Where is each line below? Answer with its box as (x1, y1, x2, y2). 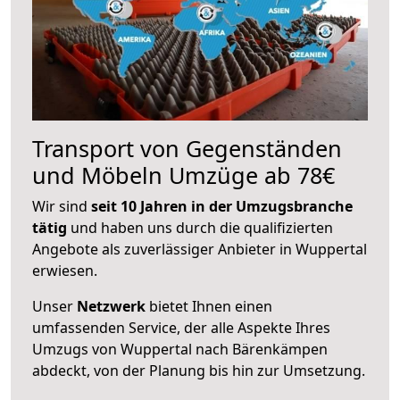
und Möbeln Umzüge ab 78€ (32, 159, 335, 190)
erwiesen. (32, 260, 97, 280)
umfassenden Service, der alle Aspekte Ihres (32, 317, 330, 337)
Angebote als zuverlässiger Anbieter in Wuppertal (32, 238, 367, 259)
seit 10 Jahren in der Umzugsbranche (91, 196, 353, 216)
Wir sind (32, 196, 91, 216)
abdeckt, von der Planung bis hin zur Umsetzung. (32, 360, 365, 380)
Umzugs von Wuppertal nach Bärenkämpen (32, 338, 328, 359)
